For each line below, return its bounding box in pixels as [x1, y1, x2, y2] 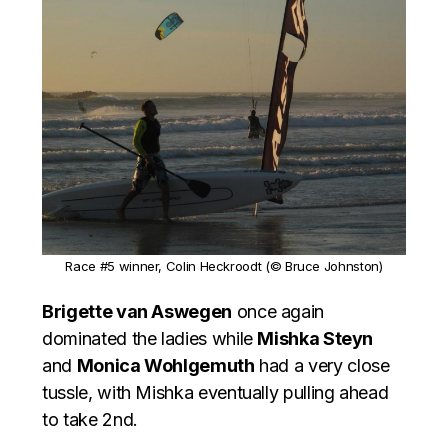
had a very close [254, 355, 390, 377]
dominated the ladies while [42, 328, 258, 350]
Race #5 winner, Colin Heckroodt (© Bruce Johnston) [65, 258, 383, 275]
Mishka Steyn [257, 328, 374, 350]
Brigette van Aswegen [42, 301, 232, 323]
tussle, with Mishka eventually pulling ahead [42, 382, 389, 404]
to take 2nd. [42, 409, 138, 431]
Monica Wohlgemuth [76, 355, 255, 377]
